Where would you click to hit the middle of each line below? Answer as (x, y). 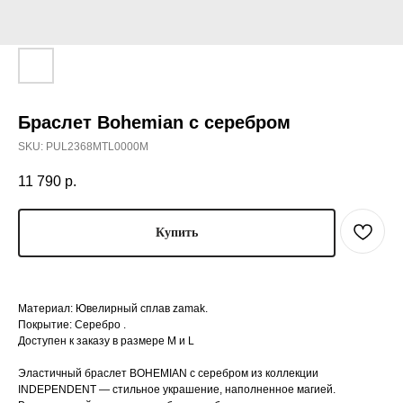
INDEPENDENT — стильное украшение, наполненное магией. (177, 389)
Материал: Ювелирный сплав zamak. (113, 308)
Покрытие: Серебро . (72, 324)
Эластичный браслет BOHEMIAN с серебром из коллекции (168, 373)
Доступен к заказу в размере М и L (106, 340)
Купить (177, 233)
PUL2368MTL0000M (97, 147)
